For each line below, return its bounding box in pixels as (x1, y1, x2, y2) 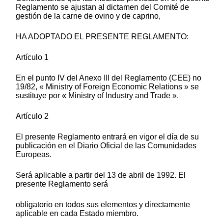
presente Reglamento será (16, 180, 108, 189)
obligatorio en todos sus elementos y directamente (16, 200, 190, 209)
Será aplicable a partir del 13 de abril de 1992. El (16, 171, 186, 180)
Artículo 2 (16, 112, 49, 121)
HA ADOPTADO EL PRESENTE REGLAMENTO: (16, 32, 189, 41)
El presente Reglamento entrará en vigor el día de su (16, 133, 199, 141)
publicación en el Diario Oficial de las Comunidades (16, 141, 196, 150)
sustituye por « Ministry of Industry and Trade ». (16, 91, 179, 100)
